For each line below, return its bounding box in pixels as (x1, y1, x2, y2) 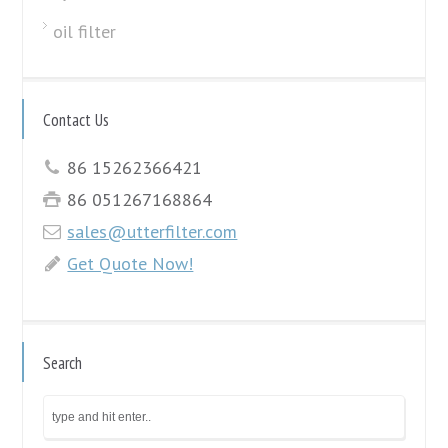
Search (43, 352, 83, 375)
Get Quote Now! (67, 252, 194, 276)
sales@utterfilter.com (67, 220, 238, 244)
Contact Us (43, 109, 110, 132)
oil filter (53, 20, 117, 44)
